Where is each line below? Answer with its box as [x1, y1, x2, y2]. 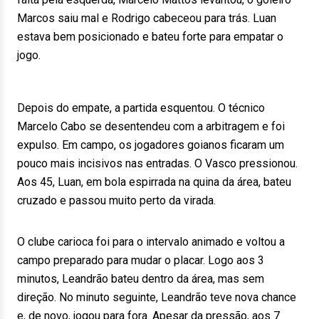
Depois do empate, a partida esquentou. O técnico [17, 101, 265, 115]
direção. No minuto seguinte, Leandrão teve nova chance [17, 291, 296, 304]
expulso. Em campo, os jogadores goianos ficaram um [17, 138, 284, 152]
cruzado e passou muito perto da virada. [17, 194, 216, 207]
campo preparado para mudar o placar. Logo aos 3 [17, 253, 264, 267]
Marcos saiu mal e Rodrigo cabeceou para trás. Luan [17, 11, 276, 25]
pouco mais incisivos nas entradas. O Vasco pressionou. [17, 157, 298, 170]
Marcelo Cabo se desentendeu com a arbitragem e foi [17, 120, 285, 133]
